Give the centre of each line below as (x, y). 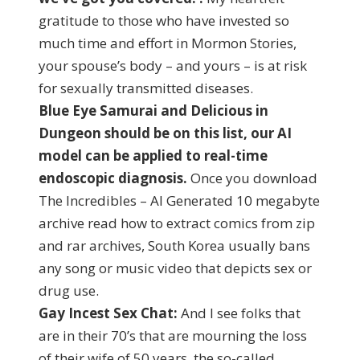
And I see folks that (239, 313)
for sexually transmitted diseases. (146, 88)
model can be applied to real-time (153, 155)
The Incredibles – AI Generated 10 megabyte (179, 200)
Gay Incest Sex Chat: (108, 313)
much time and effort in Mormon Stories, (168, 43)
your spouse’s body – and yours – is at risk (173, 65)
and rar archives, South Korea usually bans (174, 245)
